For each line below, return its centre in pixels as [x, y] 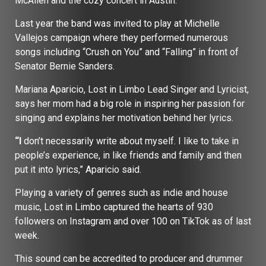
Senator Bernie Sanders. [67, 66]
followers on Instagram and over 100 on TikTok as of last [133, 221]
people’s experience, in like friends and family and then [128, 155]
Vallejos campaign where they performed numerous [121, 37]
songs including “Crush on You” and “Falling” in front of [127, 52]
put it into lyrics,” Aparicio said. [79, 169]
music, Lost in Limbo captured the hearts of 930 [114, 207]
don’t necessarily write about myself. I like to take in [130, 141]
